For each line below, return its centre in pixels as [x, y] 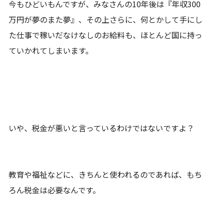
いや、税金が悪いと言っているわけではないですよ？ [102, 128]
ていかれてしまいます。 [51, 50]
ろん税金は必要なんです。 [55, 190]
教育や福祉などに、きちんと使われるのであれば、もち [106, 174]
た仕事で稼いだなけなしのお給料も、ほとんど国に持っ [106, 35]
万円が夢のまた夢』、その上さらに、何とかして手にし [106, 19]
